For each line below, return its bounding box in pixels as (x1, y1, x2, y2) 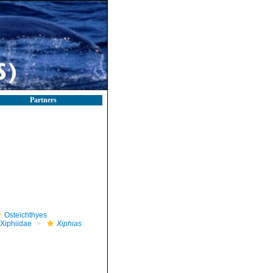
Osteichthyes (4, 211, 47, 219)
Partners (29, 96, 57, 104)
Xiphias (56, 219, 82, 228)
